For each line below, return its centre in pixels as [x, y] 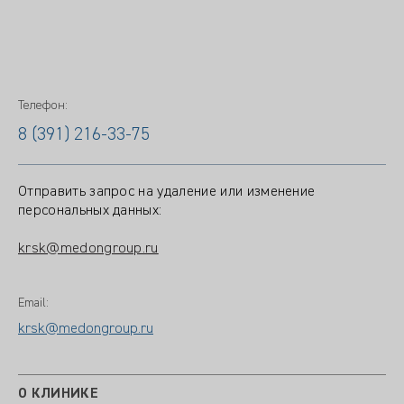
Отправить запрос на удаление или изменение [167, 192]
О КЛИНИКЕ [58, 394]
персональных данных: [90, 211]
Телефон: [43, 106]
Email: [33, 303]
